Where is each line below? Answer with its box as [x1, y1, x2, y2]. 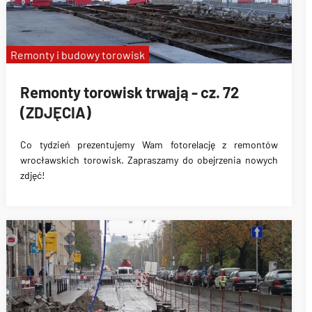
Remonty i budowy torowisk [10, 48, 145, 61]
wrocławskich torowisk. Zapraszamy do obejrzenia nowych [20, 154, 278, 166]
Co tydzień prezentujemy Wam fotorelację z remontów [20, 139, 278, 151]
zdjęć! [20, 169, 45, 182]
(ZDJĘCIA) [20, 102, 91, 121]
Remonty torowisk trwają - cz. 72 [20, 82, 239, 101]
